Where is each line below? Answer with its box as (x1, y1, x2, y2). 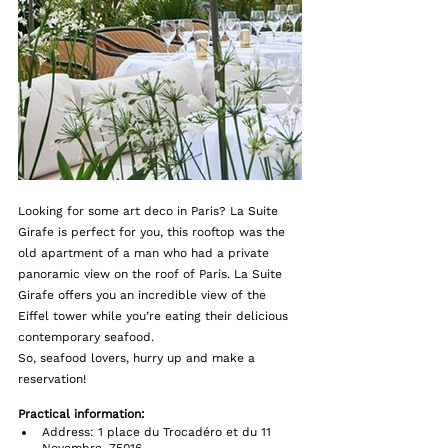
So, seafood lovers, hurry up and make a (18, 351, 259, 366)
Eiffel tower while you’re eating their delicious (18, 309, 292, 324)
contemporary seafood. (18, 330, 154, 345)
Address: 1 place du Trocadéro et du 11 (42, 425, 275, 440)
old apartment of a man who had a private (18, 246, 273, 261)
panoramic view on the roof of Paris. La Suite (18, 267, 286, 282)
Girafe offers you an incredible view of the (18, 288, 270, 303)
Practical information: (18, 407, 153, 422)
